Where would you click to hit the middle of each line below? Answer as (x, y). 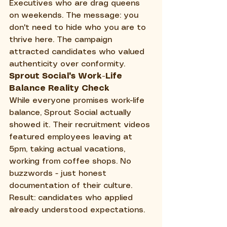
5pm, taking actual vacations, (68, 149)
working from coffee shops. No (71, 162)
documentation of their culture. (72, 186)
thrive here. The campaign (62, 40)
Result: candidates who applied (72, 198)
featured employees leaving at (72, 137)
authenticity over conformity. (67, 64)
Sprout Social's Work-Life (67, 77)
